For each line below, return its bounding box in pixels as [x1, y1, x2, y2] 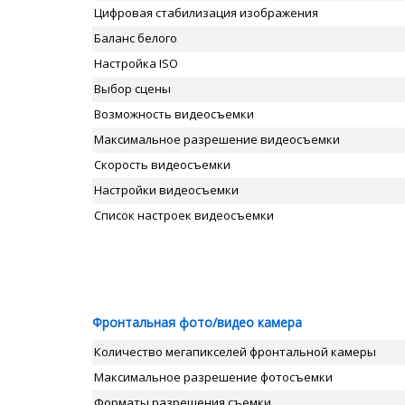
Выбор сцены [94, 80, 171, 97]
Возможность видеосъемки [94, 106, 254, 122]
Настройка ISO [94, 55, 178, 71]
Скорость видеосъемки [94, 156, 231, 173]
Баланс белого [94, 30, 177, 46]
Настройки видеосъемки [94, 182, 239, 198]
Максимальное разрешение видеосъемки [94, 131, 340, 147]
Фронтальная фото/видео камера [92, 314, 302, 331]
